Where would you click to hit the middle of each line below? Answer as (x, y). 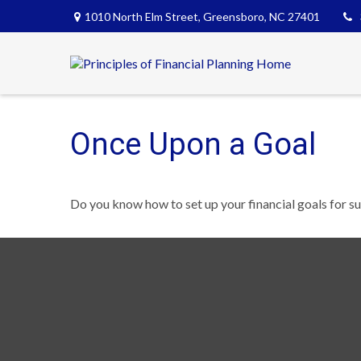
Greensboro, (235, 16)
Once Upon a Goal (193, 145)
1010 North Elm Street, (144, 16)
